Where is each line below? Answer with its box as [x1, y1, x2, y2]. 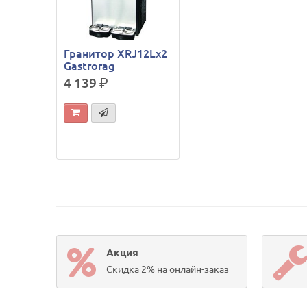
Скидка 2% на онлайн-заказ [106, 263, 230, 275]
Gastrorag [64, 59, 115, 72]
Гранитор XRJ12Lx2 [64, 47, 168, 60]
